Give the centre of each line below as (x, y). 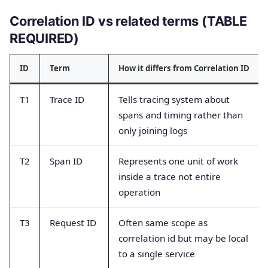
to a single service (157, 253)
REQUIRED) (45, 39)
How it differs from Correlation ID (184, 68)
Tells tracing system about (174, 99)
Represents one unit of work (178, 161)
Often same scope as (163, 222)
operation (139, 192)
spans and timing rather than (181, 115)
